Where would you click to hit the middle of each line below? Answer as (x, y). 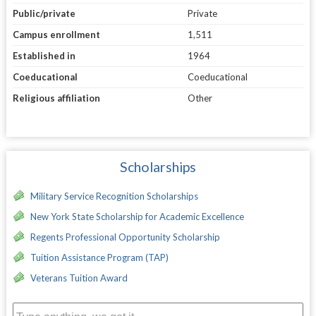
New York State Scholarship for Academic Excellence (137, 216)
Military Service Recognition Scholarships (114, 196)
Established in (44, 55)
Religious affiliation (56, 98)
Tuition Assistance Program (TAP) (99, 257)
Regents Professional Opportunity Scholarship (125, 237)
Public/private (44, 13)
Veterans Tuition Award (79, 278)
